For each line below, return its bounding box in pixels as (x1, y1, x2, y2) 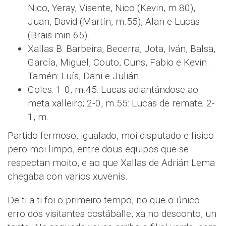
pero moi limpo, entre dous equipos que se (8, 143, 189, 155)
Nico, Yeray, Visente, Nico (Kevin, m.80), (28, 2, 195, 14)
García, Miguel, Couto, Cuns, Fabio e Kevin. (28, 56, 209, 69)
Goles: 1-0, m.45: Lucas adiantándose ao (28, 84, 198, 96)
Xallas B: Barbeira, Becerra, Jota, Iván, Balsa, (28, 43, 215, 55)
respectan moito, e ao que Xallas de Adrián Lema (8, 157, 215, 169)
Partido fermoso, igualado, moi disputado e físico (8, 130, 214, 142)
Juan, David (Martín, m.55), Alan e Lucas (28, 16, 200, 28)
